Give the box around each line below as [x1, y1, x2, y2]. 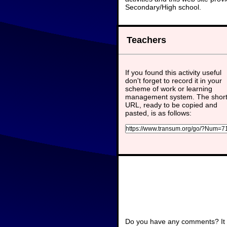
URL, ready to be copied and [125, 100, 217, 109]
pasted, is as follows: [125, 108, 192, 117]
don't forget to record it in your [125, 76, 222, 85]
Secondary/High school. [125, 3, 201, 11]
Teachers [127, 34, 166, 45]
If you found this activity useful [125, 68, 221, 77]
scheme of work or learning [125, 84, 212, 93]
